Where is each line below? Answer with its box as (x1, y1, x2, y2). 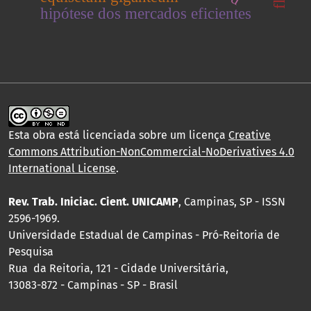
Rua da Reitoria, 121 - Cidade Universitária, (8, 262, 228, 276)
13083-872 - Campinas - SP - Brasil (8, 278, 178, 292)
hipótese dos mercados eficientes (40, 4, 251, 22)
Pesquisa (8, 245, 53, 259)
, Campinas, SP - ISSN (178, 195, 285, 209)
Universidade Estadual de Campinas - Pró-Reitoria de (8, 228, 280, 242)
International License (8, 162, 116, 176)
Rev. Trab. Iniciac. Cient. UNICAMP (8, 195, 178, 209)
